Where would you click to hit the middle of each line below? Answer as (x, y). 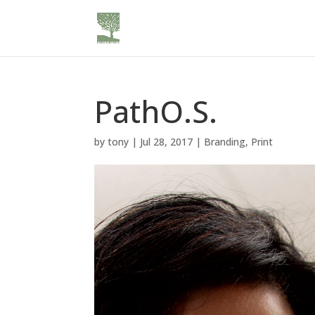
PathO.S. (156, 111)
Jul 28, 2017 (167, 142)
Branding (225, 142)
